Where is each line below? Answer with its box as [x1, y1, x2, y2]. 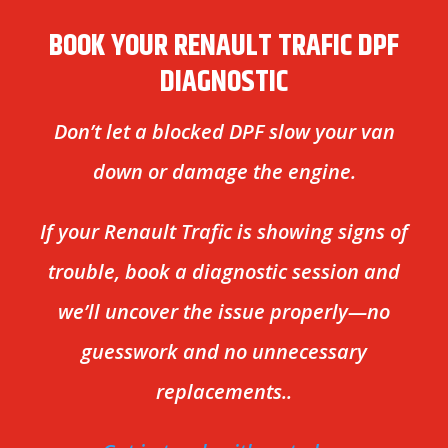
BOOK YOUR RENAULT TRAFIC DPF [49, 24, 399, 69]
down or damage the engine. [92, 158, 356, 185]
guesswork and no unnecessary [81, 338, 367, 365]
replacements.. [156, 378, 292, 405]
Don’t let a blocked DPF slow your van [53, 118, 395, 145]
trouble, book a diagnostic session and [48, 258, 400, 285]
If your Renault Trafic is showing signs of [40, 218, 408, 245]
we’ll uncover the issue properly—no [58, 298, 390, 325]
